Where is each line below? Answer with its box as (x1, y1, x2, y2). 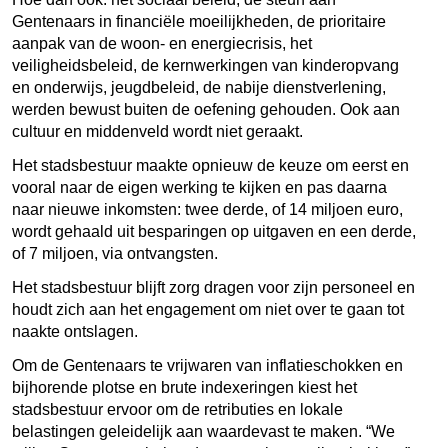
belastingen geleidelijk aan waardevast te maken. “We (12, 422, 395, 440)
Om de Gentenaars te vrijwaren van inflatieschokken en (12, 356, 403, 374)
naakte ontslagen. (12, 322, 138, 340)
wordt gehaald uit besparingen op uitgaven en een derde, (12, 222, 416, 240)
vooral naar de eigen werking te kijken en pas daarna (12, 178, 387, 196)
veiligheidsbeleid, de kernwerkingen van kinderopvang (12, 56, 399, 74)
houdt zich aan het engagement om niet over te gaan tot (12, 300, 404, 318)
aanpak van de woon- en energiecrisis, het (12, 34, 312, 52)
